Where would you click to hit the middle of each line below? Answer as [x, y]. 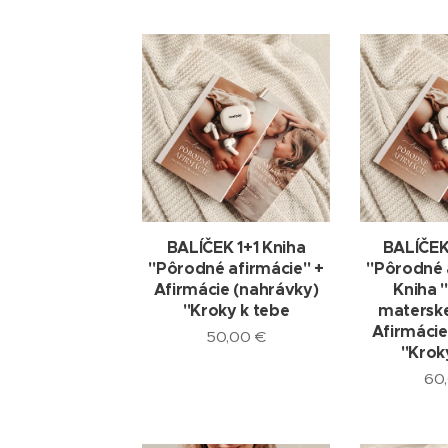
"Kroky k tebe [236, 310]
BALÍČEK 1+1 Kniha [236, 247]
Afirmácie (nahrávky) [236, 289]
